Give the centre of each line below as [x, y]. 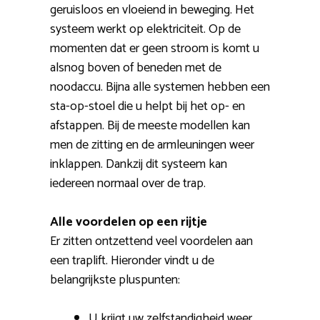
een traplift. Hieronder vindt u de [132, 261]
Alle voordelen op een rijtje [129, 222]
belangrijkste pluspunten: [115, 280]
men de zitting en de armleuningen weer [152, 145]
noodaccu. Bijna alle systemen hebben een [160, 87]
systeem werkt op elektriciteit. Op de [145, 30]
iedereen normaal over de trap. [128, 184]
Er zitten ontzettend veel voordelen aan [151, 242]
